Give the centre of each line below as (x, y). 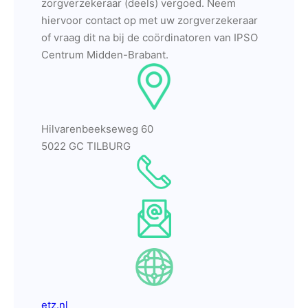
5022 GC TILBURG (86, 146)
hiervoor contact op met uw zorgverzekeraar (150, 20)
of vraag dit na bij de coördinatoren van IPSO (150, 37)
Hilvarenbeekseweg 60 (97, 129)
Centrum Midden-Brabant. (105, 55)
